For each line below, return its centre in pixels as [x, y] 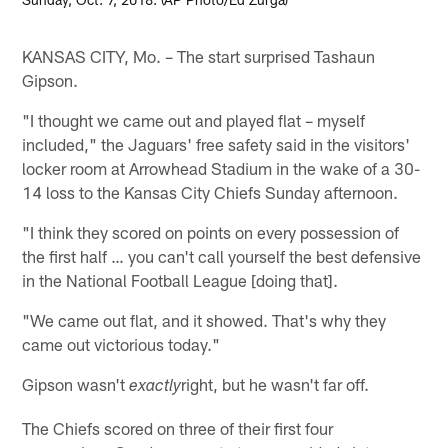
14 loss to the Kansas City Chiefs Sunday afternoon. [210, 191]
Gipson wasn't [76, 383]
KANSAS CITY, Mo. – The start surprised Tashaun [199, 55]
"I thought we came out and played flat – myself [194, 119]
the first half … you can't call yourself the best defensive [222, 255]
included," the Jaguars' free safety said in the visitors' [216, 143]
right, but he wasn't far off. [275, 383]
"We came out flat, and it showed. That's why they [204, 319]
